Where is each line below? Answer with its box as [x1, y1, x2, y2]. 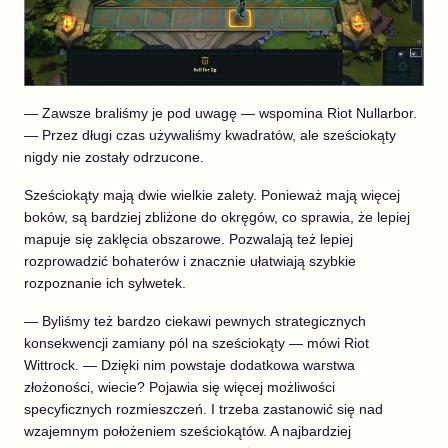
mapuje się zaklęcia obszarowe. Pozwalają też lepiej [24, 231, 353, 248]
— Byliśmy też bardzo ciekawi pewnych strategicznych [24, 313, 366, 330]
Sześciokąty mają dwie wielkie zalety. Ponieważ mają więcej [24, 187, 400, 204]
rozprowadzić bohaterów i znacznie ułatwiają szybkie [24, 253, 356, 270]
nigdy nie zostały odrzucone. [24, 149, 204, 166]
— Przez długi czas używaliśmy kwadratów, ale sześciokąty [24, 127, 396, 144]
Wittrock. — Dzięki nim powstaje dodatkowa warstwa [24, 357, 355, 374]
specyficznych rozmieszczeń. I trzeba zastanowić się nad [24, 401, 383, 418]
